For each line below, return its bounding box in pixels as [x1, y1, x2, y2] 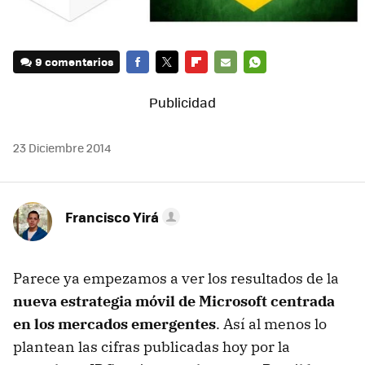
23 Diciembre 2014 [13, 139, 111, 156]
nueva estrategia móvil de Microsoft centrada [13, 292, 335, 311]
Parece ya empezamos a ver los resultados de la [13, 269, 339, 288]
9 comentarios [35, 54, 114, 70]
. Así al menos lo [216, 314, 327, 334]
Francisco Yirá [65, 207, 159, 227]
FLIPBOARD [185, 77, 244, 93]
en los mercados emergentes [13, 314, 216, 334]
